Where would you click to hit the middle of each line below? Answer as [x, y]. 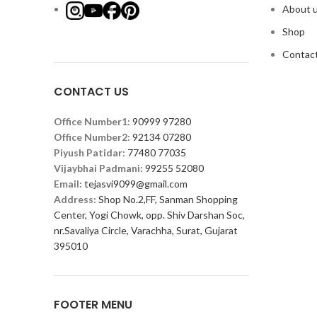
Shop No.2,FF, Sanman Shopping [168, 199]
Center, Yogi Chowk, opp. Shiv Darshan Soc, [149, 214]
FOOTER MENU [93, 304]
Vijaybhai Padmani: [98, 168]
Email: [68, 183]
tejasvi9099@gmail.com [136, 183]
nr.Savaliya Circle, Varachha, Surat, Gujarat [146, 230]
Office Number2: [92, 137]
